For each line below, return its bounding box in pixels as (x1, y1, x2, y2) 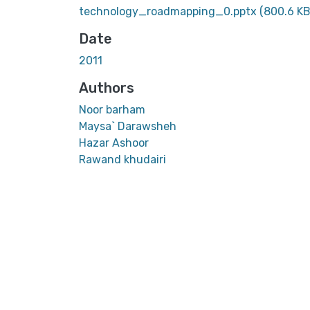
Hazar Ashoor (79, 136, 149, 149)
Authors (79, 79, 134, 96)
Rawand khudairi (79, 152, 166, 166)
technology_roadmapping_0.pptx (79, 4, 259, 18)
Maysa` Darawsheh (79, 119, 176, 133)
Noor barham (79, 102, 145, 116)
